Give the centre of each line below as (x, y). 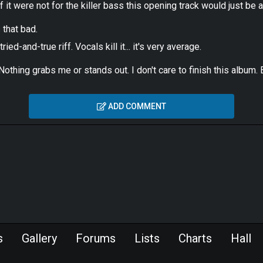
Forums (96, 238)
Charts (195, 238)
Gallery (39, 238)
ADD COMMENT (136, 106)
